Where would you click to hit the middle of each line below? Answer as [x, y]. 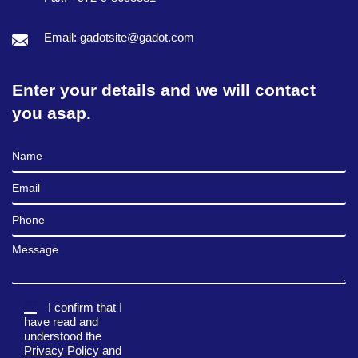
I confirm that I [85, 308]
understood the [63, 336]
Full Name [39, 149]
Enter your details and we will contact [164, 90]
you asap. [52, 113]
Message [36, 245]
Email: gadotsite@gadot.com [119, 37]
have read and [61, 322]
